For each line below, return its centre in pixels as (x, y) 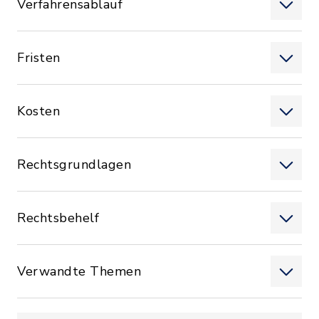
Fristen (39, 58)
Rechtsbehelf (58, 218)
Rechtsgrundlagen (74, 164)
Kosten (38, 111)
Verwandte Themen (79, 271)
